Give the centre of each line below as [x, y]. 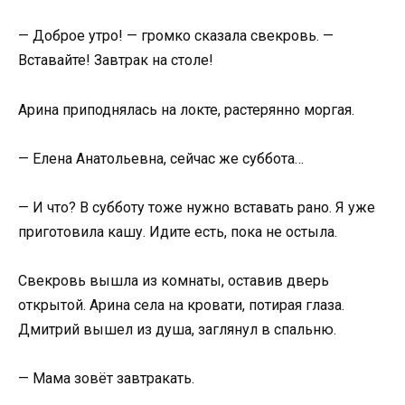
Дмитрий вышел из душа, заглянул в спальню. [177, 330]
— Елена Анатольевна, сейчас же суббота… [161, 158]
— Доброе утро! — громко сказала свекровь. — [176, 36]
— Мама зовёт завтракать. [106, 379]
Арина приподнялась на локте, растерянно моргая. [186, 109]
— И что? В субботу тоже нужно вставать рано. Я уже [197, 208]
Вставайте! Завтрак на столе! [116, 61]
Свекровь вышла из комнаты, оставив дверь [174, 281]
